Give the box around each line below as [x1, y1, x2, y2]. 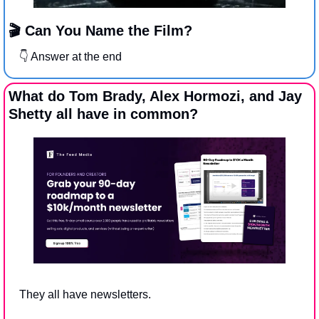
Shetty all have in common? [9, 105, 198, 122]
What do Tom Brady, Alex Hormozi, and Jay [9, 88, 302, 104]
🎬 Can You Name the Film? [9, 22, 192, 38]
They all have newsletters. [19, 288, 151, 300]
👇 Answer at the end [19, 50, 122, 63]
